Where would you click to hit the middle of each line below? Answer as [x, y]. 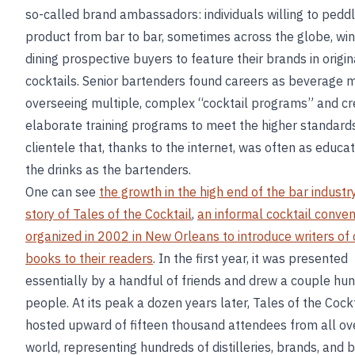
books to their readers [89, 258]
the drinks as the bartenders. [108, 170]
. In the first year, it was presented [250, 258]
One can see [62, 192]
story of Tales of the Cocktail [109, 214]
